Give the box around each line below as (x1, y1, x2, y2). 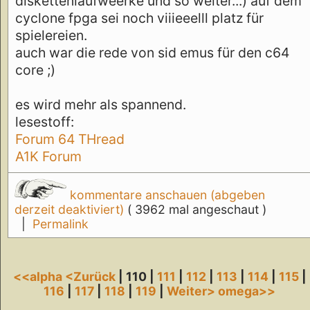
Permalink (32, 217, 89, 232)
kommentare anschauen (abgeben (66, 188, 265, 203)
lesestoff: (15, 113, 74, 130)
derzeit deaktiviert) (14, 202, 127, 217)
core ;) (15, 61, 55, 78)
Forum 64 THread (15, 130, 125, 147)
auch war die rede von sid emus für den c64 (15, 44, 289, 61)
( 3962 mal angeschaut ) (127, 202, 266, 217)
